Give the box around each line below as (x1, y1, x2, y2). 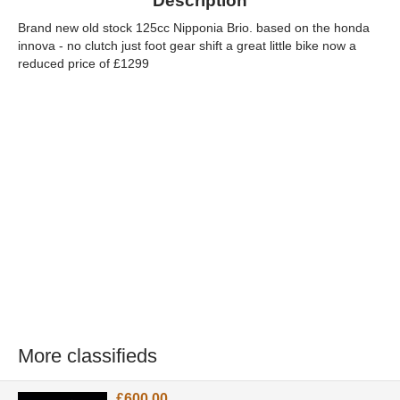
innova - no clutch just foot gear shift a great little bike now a (18, 38, 356, 54)
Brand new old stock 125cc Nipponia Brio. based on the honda (18, 21, 370, 36)
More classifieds (18, 345, 157, 368)
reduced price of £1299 (18, 56, 149, 71)
